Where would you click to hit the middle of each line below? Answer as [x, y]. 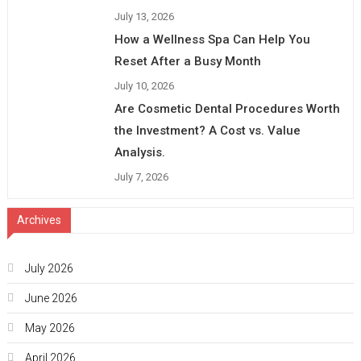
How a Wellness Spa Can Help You [213, 40]
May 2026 [50, 328]
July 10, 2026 [145, 86]
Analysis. [140, 153]
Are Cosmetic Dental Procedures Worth [228, 109]
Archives [39, 220]
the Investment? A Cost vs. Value [208, 131]
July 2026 [49, 269]
